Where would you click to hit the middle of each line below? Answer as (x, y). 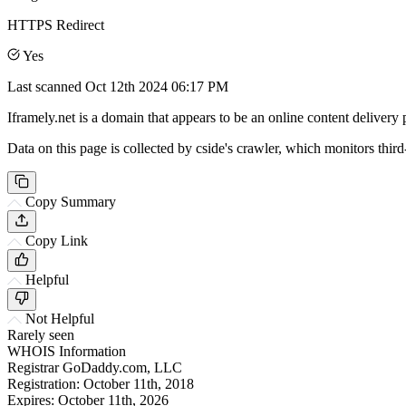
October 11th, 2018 (139, 383)
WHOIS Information (67, 351)
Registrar (33, 367)
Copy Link (57, 240)
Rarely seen (41, 334)
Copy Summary (71, 201)
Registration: (43, 383)
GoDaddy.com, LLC (122, 367)
